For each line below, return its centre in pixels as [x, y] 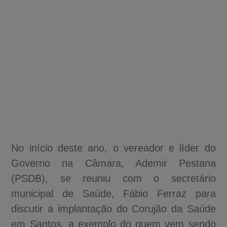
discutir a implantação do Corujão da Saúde [113, 209]
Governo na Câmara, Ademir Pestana [113, 163]
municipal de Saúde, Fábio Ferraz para [113, 193]
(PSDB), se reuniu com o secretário [113, 178]
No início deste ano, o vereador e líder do [113, 148]
